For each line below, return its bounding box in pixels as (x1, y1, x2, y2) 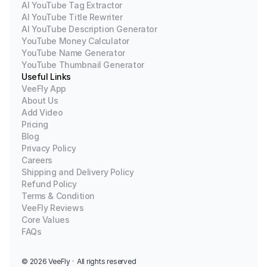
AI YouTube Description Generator (21, 24, 157, 34)
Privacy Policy (21, 143, 76, 153)
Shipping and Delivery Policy (21, 167, 134, 177)
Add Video (21, 107, 63, 117)
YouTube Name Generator (21, 48, 125, 58)
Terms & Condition (21, 191, 95, 201)
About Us (21, 95, 58, 105)
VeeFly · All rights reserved (48, 257, 136, 266)
